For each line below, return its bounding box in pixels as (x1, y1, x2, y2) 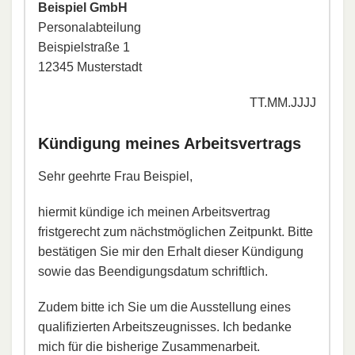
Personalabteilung (38, 20, 141, 34)
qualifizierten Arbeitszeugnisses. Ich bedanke (38, 319, 292, 334)
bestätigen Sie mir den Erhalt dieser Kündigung (38, 244, 303, 258)
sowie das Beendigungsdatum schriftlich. (38, 264, 268, 278)
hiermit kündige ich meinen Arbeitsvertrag (38, 204, 270, 219)
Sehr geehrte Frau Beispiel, (38, 169, 193, 183)
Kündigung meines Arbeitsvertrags (38, 134, 301, 152)
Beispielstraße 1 (38, 40, 130, 54)
